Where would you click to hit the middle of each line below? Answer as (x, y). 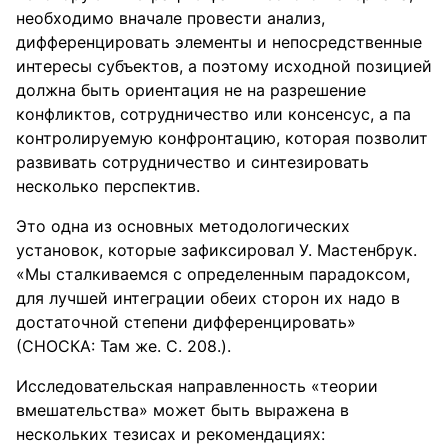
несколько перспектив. (108, 186)
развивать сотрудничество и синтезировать (192, 162)
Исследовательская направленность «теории (197, 386)
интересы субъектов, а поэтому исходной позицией (224, 66)
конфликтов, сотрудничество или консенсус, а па (213, 114)
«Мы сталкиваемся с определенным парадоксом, (213, 274)
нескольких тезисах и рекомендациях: (170, 434)
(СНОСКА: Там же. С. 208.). (123, 346)
